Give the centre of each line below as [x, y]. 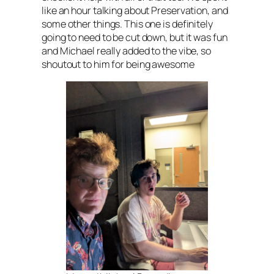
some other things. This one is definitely [127, 24]
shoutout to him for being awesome [118, 65]
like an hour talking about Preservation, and [135, 11]
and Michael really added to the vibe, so [126, 51]
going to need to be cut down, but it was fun [135, 38]
